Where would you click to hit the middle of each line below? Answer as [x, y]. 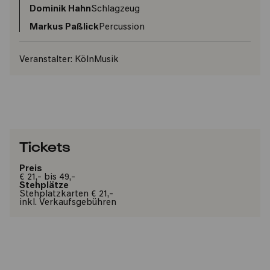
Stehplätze [44, 186]
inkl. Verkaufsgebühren [68, 203]
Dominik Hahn [60, 9]
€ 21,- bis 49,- [47, 177]
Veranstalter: [46, 60]
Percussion [122, 27]
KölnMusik [96, 60]
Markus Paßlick [64, 27]
